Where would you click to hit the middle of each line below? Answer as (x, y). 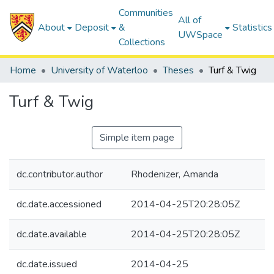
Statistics (253, 28)
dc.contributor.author (60, 174)
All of (190, 20)
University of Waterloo (99, 70)
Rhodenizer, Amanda (175, 174)
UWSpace (201, 35)
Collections (142, 42)
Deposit (92, 28)
